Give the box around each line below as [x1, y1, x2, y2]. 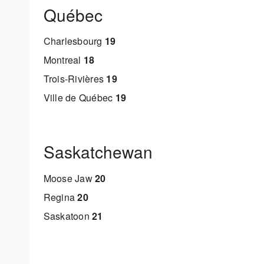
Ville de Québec [43, 91, 115, 105]
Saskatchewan [43, 139, 153, 163]
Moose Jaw [43, 171, 95, 185]
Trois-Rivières [43, 72, 107, 86]
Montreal [43, 53, 84, 67]
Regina [43, 190, 78, 204]
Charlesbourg [43, 34, 105, 48]
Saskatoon [43, 209, 92, 223]
